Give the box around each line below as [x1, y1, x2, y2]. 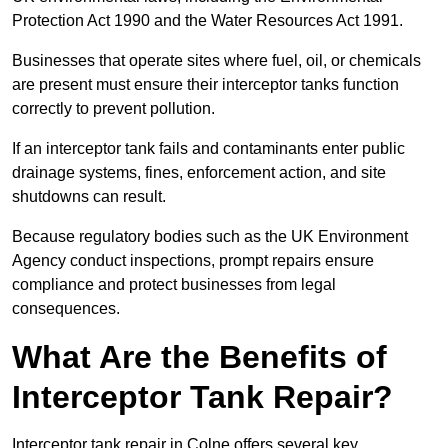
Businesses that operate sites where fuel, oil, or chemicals [12, 52, 421, 70]
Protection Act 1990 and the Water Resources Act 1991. [12, 12, 407, 30]
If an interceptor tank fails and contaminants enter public [12, 140, 405, 158]
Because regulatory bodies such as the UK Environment [12, 228, 408, 246]
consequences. [12, 300, 120, 318]
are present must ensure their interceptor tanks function [12, 76, 399, 94]
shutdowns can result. [12, 188, 170, 206]
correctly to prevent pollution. [12, 100, 219, 118]
